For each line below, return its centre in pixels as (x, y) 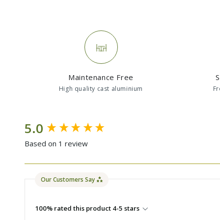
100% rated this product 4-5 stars (87, 208)
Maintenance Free (101, 77)
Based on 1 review (56, 144)
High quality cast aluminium (101, 89)
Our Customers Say (68, 179)
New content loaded (64, 124)
